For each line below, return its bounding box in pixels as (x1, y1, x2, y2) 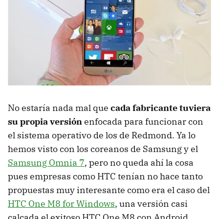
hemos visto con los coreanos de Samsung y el (8, 143, 198, 155)
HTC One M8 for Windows (8, 198, 115, 210)
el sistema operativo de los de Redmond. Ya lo (8, 130, 196, 141)
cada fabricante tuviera (110, 102, 211, 114)
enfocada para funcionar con (82, 116, 203, 128)
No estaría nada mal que (8, 102, 110, 114)
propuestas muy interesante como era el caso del (8, 184, 210, 196)
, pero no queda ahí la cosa (85, 157, 194, 169)
